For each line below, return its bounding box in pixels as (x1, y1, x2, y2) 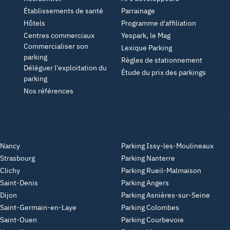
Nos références (24, 86, 73, 95)
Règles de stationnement (121, 55, 202, 65)
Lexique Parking (121, 43, 172, 52)
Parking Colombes (121, 203, 179, 212)
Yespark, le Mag (121, 31, 170, 40)
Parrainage (121, 6, 155, 15)
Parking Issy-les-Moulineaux (121, 141, 214, 150)
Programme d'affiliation (121, 18, 196, 28)
